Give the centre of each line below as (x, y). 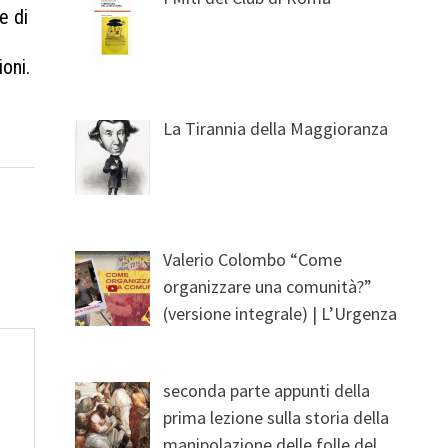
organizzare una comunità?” (268, 286)
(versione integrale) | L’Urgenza (280, 313)
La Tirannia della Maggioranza (276, 128)
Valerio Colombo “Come (253, 259)
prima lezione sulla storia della (276, 417)
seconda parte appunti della (267, 390)
